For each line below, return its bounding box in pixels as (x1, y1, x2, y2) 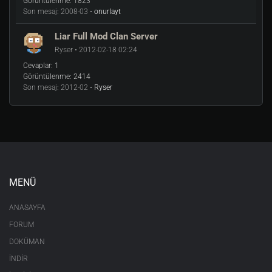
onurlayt (94, 7, 121, 16)
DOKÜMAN (9, 237, 45, 246)
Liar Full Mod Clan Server (55, 31, 158, 42)
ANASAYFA (9, 203, 46, 212)
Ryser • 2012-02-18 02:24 (55, 46, 137, 54)
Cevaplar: (23, 61, 53, 70)
